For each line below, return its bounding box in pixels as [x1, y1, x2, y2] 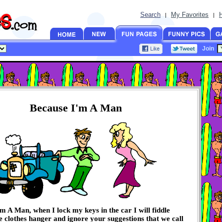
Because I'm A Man [30, 102, 122, 114]
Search [140, 11, 161, 18]
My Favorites [171, 11, 209, 18]
